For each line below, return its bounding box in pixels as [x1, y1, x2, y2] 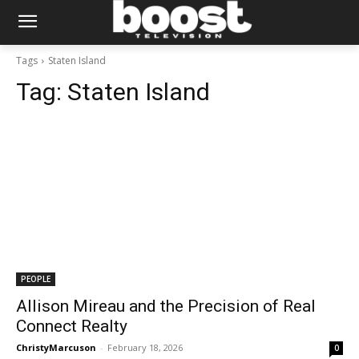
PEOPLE [21, 273, 50, 284]
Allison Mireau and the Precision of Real [16, 296, 316, 316]
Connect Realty [16, 317, 127, 336]
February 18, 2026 [107, 341, 183, 353]
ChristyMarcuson [16, 341, 96, 353]
